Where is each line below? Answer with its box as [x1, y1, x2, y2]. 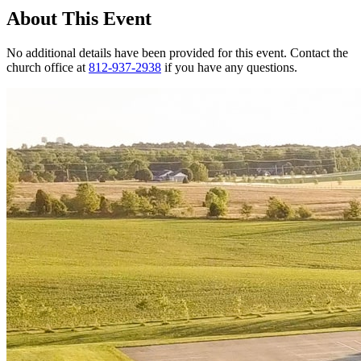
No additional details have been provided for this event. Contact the [6, 45, 348, 60]
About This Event [6, 8, 151, 30]
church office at [6, 60, 89, 74]
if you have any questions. [161, 60, 297, 74]
